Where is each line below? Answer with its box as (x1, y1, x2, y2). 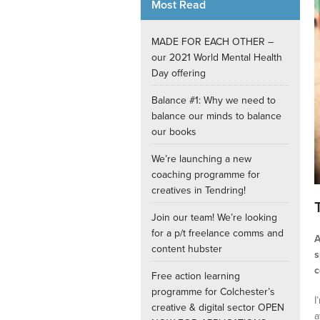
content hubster (151, 243, 222, 256)
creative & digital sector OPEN (151, 301, 284, 314)
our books (151, 126, 196, 139)
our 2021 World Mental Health (151, 51, 282, 64)
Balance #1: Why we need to (151, 94, 276, 107)
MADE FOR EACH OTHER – (151, 36, 274, 49)
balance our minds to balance (151, 110, 281, 123)
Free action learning (151, 270, 240, 283)
